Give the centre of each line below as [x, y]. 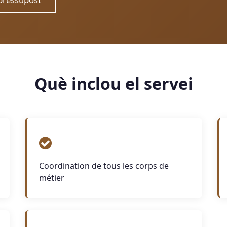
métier [52, 178]
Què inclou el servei [113, 83]
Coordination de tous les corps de [104, 166]
